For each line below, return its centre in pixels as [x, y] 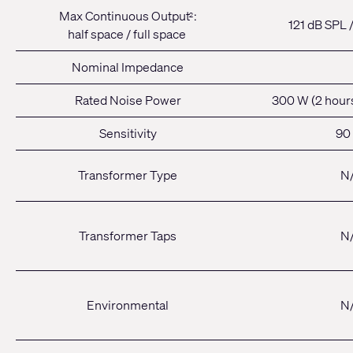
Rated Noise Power [128, 100]
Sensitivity [128, 134]
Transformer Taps [128, 236]
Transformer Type [128, 175]
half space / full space [128, 34]
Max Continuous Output [124, 16]
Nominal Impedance [128, 67]
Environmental [128, 305]
